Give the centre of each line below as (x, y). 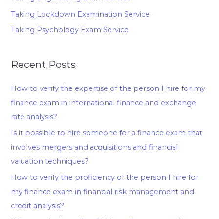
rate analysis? (34, 117)
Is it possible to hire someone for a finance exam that (107, 133)
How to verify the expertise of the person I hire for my (108, 89)
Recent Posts (44, 65)
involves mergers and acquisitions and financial (95, 147)
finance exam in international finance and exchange (104, 103)
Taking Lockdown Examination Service (80, 14)
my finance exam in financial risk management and (103, 191)
